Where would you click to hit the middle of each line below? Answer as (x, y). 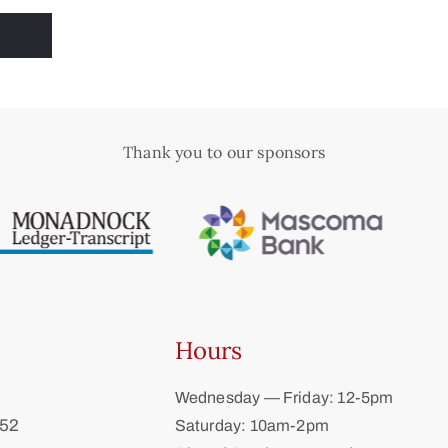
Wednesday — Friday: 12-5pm (284, 397)
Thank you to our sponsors (224, 152)
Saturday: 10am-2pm (252, 425)
